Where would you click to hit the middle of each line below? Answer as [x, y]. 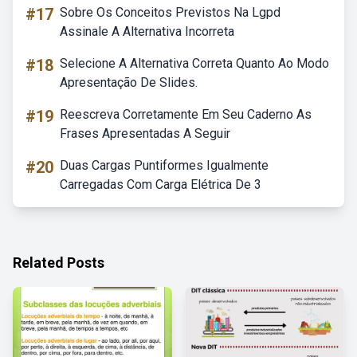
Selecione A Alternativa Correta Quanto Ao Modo [194, 63]
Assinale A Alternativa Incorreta [147, 31]
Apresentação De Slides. [129, 82]
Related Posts [59, 263]
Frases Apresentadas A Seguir [145, 133]
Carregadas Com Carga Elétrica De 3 [161, 184]
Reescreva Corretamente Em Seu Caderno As [186, 114]
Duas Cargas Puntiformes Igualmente [164, 165]
